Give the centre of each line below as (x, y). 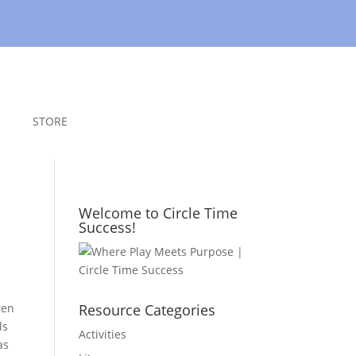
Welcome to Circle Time (158, 213)
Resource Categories (147, 310)
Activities (102, 334)
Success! (107, 227)
